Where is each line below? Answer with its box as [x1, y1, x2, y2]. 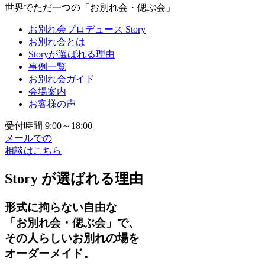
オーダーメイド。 [5, 247, 95, 260]
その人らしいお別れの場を [5, 232, 140, 245]
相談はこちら [5, 146, 62, 156]
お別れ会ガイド [28, 74, 95, 85]
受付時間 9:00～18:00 [5, 121, 92, 131]
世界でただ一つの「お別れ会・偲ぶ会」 [5, 2, 175, 13]
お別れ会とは [28, 37, 85, 47]
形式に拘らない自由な [5, 201, 117, 214]
